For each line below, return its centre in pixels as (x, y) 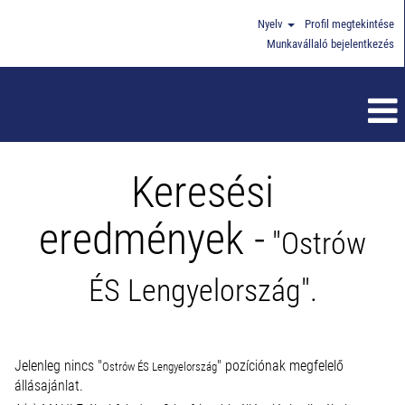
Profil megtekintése (349, 24)
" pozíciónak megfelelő (280, 366)
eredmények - (152, 239)
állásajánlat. (49, 386)
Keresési (202, 192)
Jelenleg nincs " (58, 366)
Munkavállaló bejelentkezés (330, 44)
